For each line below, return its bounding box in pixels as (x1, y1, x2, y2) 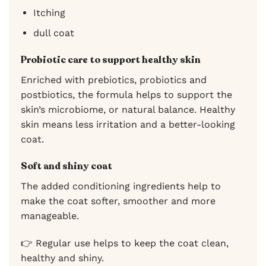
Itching (33, 7, 65, 18)
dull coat (33, 27, 74, 39)
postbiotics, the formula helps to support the (21, 88, 232, 100)
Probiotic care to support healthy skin (21, 53, 201, 66)
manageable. (21, 210, 79, 221)
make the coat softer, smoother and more (21, 195, 216, 207)
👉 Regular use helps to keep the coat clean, (21, 237, 229, 249)
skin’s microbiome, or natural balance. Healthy (21, 103, 235, 115)
